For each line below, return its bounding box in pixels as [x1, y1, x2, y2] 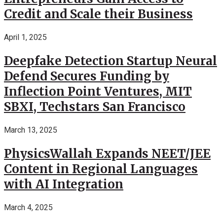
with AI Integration [4, 176, 123, 192]
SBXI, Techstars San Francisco [4, 99, 185, 115]
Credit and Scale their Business [4, 6, 193, 22]
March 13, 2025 [4, 124, 57, 136]
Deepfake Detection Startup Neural [4, 53, 217, 69]
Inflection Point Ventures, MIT [4, 84, 192, 100]
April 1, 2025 [4, 32, 47, 44]
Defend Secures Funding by [4, 69, 169, 84]
